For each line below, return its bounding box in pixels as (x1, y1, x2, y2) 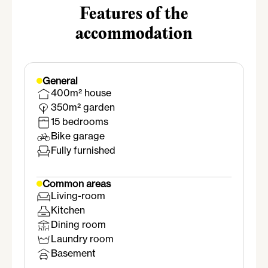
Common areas (42, 178, 111, 190)
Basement (51, 247, 96, 260)
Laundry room (51, 233, 114, 245)
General (42, 75, 78, 87)
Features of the (80, 5, 188, 25)
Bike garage (51, 130, 105, 142)
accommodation (75, 25, 193, 44)
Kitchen (51, 204, 85, 217)
